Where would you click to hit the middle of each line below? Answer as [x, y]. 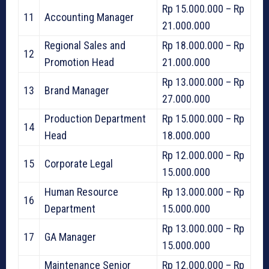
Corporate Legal [79, 164]
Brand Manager [77, 91]
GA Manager [70, 237]
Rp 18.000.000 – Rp [203, 46]
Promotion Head [79, 62]
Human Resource [81, 192]
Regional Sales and [85, 46]
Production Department [95, 119]
